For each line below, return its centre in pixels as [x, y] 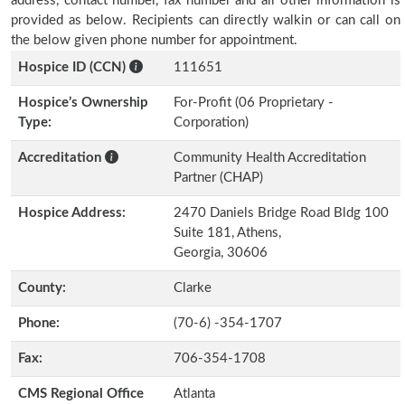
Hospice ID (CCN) [72, 67]
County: [42, 288]
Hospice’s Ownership [83, 103]
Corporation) [211, 122]
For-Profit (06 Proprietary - [254, 103]
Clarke [193, 288]
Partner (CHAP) [218, 178]
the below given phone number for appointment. [154, 40]
